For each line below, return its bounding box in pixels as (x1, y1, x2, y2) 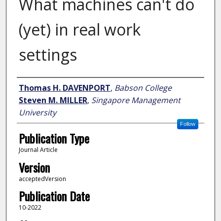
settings (18, 44, 77, 66)
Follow (180, 121, 195, 127)
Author (16, 78, 45, 96)
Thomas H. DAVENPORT (18, 82, 110, 94)
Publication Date (18, 187, 90, 205)
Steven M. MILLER (18, 95, 87, 106)
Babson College (114, 82, 172, 94)
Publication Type (18, 129, 89, 147)
